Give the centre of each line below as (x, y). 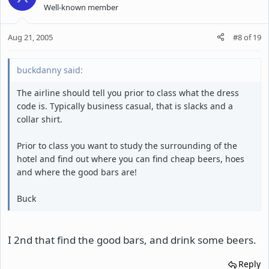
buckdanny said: (50, 70)
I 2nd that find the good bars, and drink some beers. (132, 240)
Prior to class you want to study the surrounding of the (127, 145)
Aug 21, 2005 (30, 37)
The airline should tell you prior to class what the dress (128, 92)
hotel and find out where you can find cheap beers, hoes (131, 159)
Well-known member (81, 7)
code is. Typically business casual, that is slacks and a (125, 106)
